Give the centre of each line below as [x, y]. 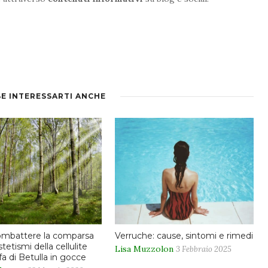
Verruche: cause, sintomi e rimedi [184, 236]
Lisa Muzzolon [144, 249]
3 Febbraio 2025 [204, 249]
